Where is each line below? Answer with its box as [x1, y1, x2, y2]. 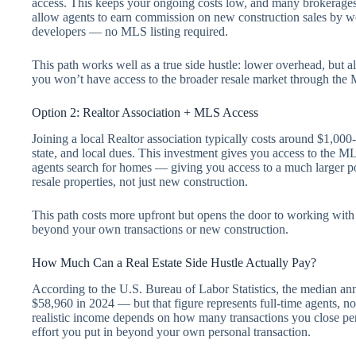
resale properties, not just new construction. [32, 174, 248, 188]
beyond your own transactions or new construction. [32, 222, 288, 236]
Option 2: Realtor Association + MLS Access [32, 106, 258, 120]
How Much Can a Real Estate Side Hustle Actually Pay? [32, 255, 316, 269]
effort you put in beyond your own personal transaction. [32, 324, 311, 339]
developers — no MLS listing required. [32, 25, 228, 39]
